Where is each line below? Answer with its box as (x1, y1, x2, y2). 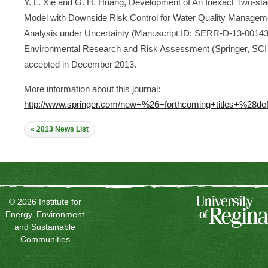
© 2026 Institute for (8, 197, 81, 206)
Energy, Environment (5, 209, 84, 219)
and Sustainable (14, 222, 75, 232)
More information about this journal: (24, 84, 160, 94)
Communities (20, 234, 70, 244)
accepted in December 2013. (24, 59, 136, 69)
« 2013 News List (31, 125, 89, 133)
